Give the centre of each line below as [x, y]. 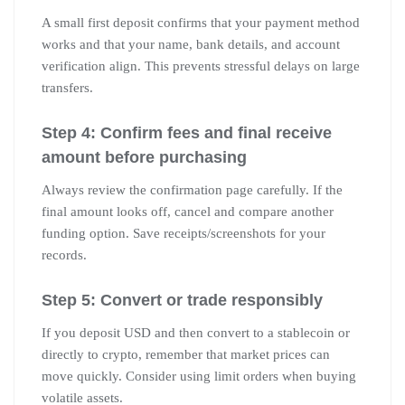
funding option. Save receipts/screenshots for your [184, 233]
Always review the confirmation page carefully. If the [192, 189]
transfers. [67, 87]
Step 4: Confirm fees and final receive [187, 132]
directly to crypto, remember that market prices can [186, 354]
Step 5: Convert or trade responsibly [182, 300]
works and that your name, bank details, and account [191, 44]
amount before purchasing [144, 157]
